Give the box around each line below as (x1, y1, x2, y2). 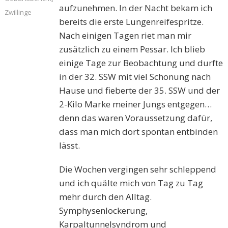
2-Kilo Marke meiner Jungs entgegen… (59, 98, 212, 110)
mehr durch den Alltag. (59, 191, 152, 203)
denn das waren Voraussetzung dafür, (59, 112, 213, 124)
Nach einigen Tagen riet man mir (59, 30, 192, 42)
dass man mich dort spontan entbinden (59, 126, 218, 138)
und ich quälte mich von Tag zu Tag (59, 177, 204, 189)
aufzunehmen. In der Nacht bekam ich (59, 2, 213, 14)
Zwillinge (4, 8, 32, 17)
